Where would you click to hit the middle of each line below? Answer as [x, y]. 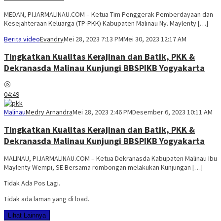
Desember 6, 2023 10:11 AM [172, 112]
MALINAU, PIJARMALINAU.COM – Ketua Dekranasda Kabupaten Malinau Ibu [110, 158]
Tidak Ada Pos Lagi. [32, 183]
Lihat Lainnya [27, 215]
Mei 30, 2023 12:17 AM [155, 39]
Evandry [52, 39]
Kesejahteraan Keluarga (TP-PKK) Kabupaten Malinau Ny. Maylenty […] [106, 23]
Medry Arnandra [49, 112]
